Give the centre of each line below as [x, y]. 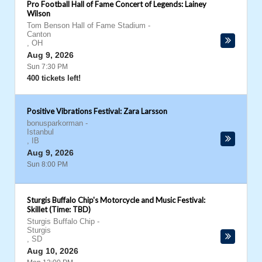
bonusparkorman [55, 123]
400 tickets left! [54, 78]
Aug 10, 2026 [53, 251]
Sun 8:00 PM [47, 164]
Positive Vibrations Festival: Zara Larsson [97, 111]
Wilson [39, 13]
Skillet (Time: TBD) [59, 209]
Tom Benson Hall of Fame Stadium [86, 25]
